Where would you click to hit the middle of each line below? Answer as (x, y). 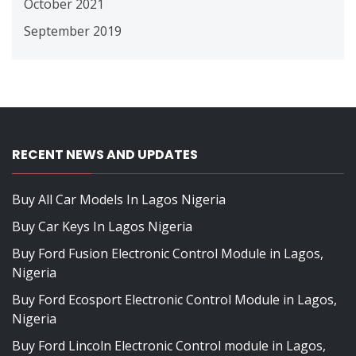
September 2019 (73, 31)
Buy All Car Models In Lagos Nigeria (119, 199)
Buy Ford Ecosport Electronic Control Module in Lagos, (174, 299)
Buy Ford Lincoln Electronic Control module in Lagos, (169, 345)
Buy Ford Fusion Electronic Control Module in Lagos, (168, 253)
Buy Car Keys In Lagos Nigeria (102, 226)
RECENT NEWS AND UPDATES (105, 154)
